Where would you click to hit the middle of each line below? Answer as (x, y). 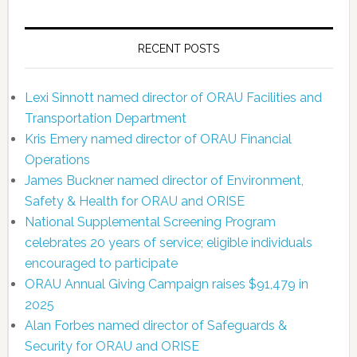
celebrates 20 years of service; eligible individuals (168, 243)
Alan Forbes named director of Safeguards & (155, 326)
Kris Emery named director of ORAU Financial (158, 139)
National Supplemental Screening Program (150, 222)
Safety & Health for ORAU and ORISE (134, 202)
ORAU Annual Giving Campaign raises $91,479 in (166, 284)
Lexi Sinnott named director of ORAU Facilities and (173, 98)
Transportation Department (105, 119)
